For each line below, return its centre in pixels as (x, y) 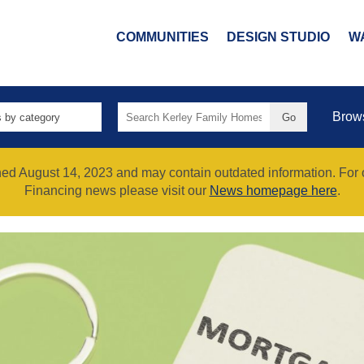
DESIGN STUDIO (279, 37)
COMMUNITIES (162, 37)
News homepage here (273, 191)
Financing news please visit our (117, 191)
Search (137, 110)
